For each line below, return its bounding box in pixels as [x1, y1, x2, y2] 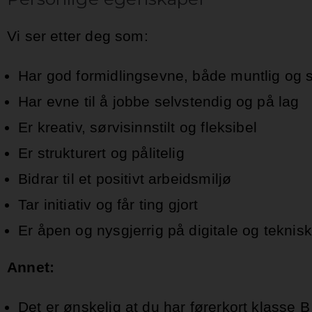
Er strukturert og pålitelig [18, 145, 189, 162]
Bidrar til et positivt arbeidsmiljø [18, 171, 236, 187]
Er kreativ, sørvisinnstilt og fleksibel [18, 119, 262, 136]
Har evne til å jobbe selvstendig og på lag [18, 93, 304, 110]
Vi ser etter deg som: [7, 28, 148, 45]
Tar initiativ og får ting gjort [18, 196, 198, 213]
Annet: [7, 259, 55, 276]
